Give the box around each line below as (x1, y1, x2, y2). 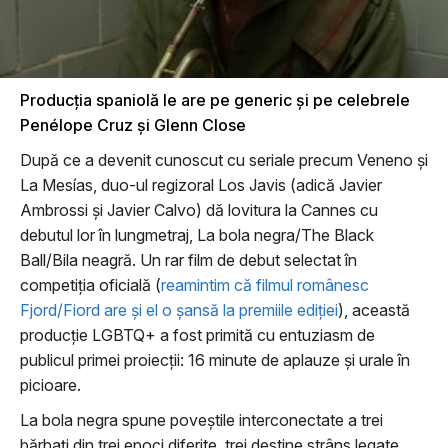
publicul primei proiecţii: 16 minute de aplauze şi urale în (20, 350, 410, 370)
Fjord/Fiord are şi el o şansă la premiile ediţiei (20, 300, 338, 320)
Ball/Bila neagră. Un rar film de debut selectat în (20, 250, 357, 270)
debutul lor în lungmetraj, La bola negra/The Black (20, 225, 374, 245)
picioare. (20, 375, 81, 395)
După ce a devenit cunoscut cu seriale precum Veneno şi (20, 150, 428, 170)
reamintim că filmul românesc (161, 275, 369, 295)
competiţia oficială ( (20, 275, 161, 295)
